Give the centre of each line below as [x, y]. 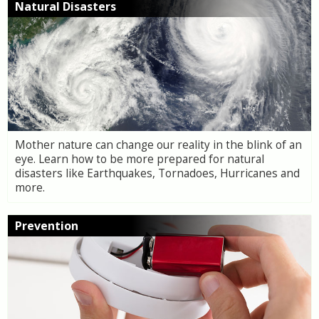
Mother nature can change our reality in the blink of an [158, 145]
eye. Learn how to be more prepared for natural [140, 159]
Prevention [47, 226]
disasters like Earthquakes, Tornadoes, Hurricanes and [157, 173]
